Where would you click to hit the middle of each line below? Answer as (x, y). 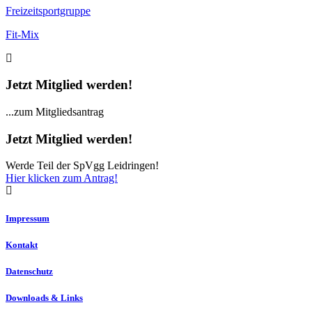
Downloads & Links (44, 298)
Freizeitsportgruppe (48, 10)
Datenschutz (29, 271)
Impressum (28, 218)
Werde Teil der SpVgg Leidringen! (82, 166)
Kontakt (22, 244)
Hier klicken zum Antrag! (62, 178)
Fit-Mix (22, 34)
